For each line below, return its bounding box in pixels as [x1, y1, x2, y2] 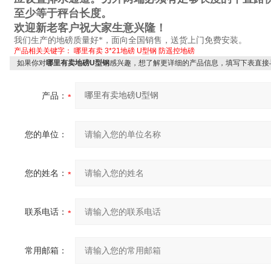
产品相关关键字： [14, 47, 74, 55]
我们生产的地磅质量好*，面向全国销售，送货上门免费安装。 [14, 36, 247, 45]
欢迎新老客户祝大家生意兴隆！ [14, 22, 166, 34]
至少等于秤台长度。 [14, 7, 112, 19]
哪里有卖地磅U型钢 [46, 59, 109, 67]
